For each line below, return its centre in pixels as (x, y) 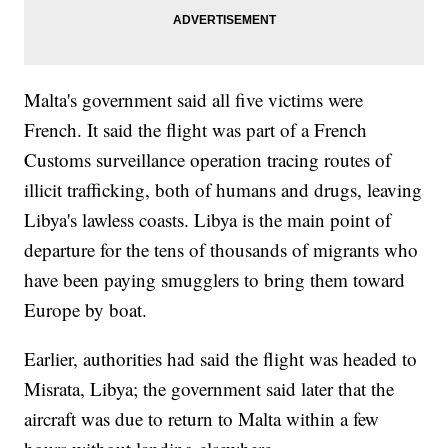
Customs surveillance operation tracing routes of (208, 160)
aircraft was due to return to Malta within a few (202, 419)
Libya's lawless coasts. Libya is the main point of (208, 220)
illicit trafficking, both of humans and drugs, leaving (223, 190)
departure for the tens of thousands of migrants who (221, 250)
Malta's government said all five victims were (194, 100)
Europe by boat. (86, 310)
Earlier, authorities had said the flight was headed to (221, 359)
